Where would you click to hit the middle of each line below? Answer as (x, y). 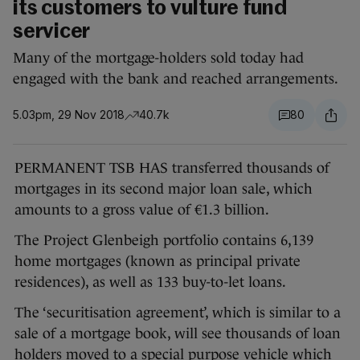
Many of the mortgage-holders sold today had (158, 58)
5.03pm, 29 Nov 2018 (69, 115)
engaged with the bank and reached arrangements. (176, 79)
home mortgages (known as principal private (157, 262)
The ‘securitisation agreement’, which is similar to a (178, 313)
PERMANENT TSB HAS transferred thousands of (172, 168)
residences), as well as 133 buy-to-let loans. (152, 282)
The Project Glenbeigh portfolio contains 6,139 (164, 241)
